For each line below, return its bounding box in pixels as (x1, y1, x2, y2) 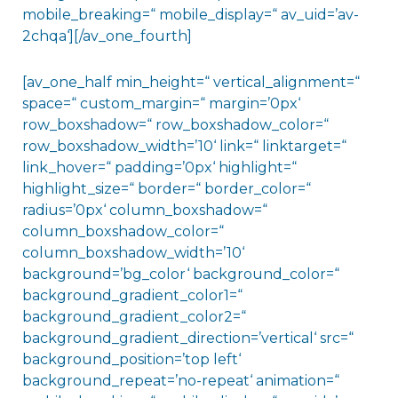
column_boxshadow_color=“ (21, 223, 224, 241)
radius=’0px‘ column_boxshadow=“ (21, 202, 267, 219)
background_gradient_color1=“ (21, 287, 243, 305)
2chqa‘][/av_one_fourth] (21, 28, 192, 45)
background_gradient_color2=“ (21, 308, 246, 326)
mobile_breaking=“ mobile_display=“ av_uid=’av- (21, 6, 359, 24)
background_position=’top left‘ (21, 351, 241, 369)
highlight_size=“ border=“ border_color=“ (21, 180, 311, 198)
